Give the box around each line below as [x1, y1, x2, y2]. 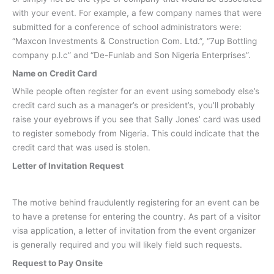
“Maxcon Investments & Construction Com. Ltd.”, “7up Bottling [12, 35, 257, 46]
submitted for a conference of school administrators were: [12, 21, 242, 32]
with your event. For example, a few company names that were [12, 7, 262, 18]
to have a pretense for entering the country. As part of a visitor [12, 211, 261, 221]
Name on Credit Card [12, 68, 97, 78]
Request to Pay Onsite [12, 257, 103, 268]
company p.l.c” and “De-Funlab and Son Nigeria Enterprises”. [12, 50, 251, 60]
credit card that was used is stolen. [12, 143, 150, 153]
